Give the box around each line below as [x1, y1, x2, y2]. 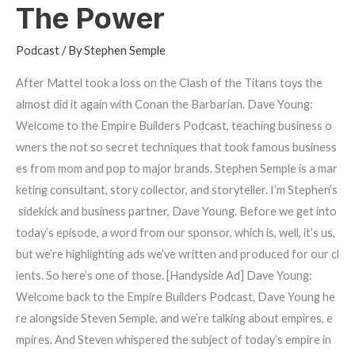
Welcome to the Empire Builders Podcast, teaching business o [16, 119, 332, 133]
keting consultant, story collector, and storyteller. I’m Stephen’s [16, 183, 338, 197]
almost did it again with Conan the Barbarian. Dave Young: [16, 97, 313, 112]
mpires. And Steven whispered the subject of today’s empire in [16, 333, 334, 347]
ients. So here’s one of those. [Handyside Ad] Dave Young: [16, 269, 312, 283]
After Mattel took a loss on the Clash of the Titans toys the [16, 76, 323, 90]
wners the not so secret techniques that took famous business [16, 140, 337, 155]
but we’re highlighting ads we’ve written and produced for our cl [16, 247, 339, 261]
